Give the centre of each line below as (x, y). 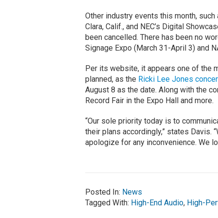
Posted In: (103, 192)
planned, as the (111, 79)
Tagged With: (108, 203)
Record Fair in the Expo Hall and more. (149, 101)
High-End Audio (157, 203)
